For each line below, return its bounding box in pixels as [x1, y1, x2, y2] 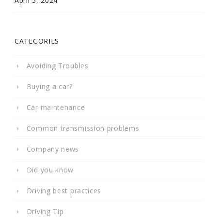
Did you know [26, 165, 74, 174]
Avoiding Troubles [26, 61, 89, 70]
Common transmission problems [26, 124, 139, 133]
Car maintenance [26, 103, 85, 112]
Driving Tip [26, 207, 64, 216]
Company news [26, 144, 79, 154]
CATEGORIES [15, 36, 59, 46]
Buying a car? [26, 82, 73, 91]
